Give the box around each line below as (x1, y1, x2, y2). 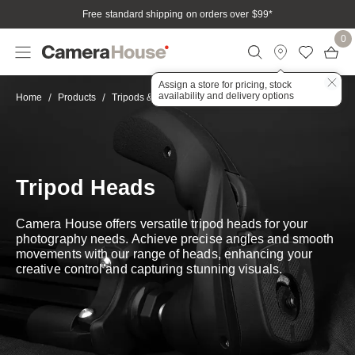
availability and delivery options (158, 90, 294, 101)
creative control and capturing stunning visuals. (16, 262, 282, 276)
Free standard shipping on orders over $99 (82, 9, 269, 20)
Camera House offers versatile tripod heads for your (16, 217, 308, 231)
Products (58, 92, 96, 103)
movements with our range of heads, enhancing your (16, 247, 312, 261)
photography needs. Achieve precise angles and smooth (16, 232, 334, 246)
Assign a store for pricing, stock (158, 78, 292, 90)
